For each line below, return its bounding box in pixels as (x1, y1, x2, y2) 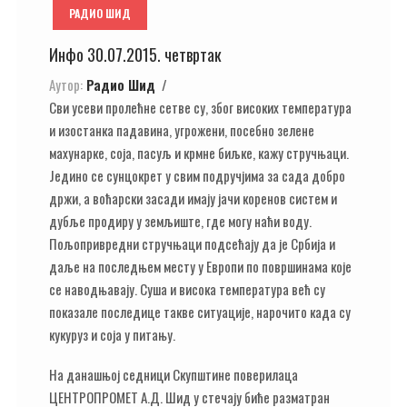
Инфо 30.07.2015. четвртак (49, 43, 222, 66)
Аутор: (49, 74, 83, 94)
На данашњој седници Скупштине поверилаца (49, 364, 298, 384)
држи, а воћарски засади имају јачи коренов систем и (49, 187, 337, 208)
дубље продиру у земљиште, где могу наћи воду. (49, 210, 312, 231)
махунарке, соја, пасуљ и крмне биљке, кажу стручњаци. (49, 142, 349, 163)
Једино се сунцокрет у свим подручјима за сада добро (49, 164, 345, 185)
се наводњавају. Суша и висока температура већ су (49, 278, 325, 299)
